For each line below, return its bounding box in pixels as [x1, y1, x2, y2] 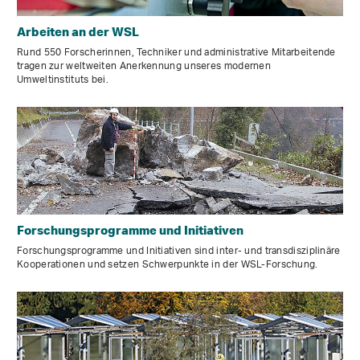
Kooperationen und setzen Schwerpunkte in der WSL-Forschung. [17, 254, 318, 276]
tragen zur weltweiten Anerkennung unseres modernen [17, 55, 271, 78]
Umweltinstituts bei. [17, 69, 109, 92]
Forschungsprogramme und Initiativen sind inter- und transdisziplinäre [17, 240, 341, 263]
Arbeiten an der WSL [17, 23, 139, 40]
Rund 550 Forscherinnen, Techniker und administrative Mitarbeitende [17, 42, 336, 64]
